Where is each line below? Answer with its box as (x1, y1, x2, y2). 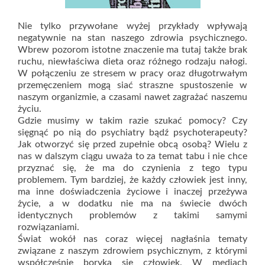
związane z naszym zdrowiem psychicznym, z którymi (18, 246, 247, 256)
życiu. (18, 104, 41, 114)
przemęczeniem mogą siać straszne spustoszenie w (18, 80, 247, 90)
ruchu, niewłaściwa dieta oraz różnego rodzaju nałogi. (18, 57, 247, 66)
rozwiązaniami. (18, 222, 79, 232)
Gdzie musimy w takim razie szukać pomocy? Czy (18, 116, 247, 125)
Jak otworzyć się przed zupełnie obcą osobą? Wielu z (18, 140, 247, 149)
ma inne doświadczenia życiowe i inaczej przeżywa (18, 187, 247, 196)
